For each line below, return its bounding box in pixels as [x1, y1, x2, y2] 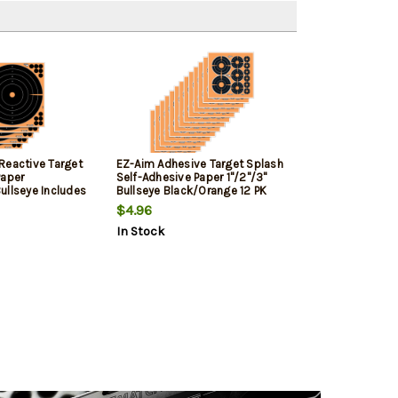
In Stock [115, 224, 164, 240]
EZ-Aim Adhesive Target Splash [115, 157, 283, 171]
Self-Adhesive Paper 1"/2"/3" [115, 171, 267, 185]
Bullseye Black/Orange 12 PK [115, 184, 267, 198]
